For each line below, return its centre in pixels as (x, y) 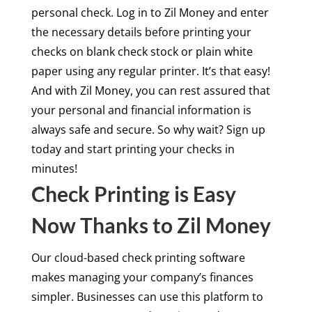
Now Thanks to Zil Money (151, 225)
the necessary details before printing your (141, 32)
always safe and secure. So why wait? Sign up (148, 129)
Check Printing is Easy (133, 193)
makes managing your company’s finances (142, 277)
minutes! (54, 168)
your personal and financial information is (141, 110)
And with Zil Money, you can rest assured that (150, 90)
